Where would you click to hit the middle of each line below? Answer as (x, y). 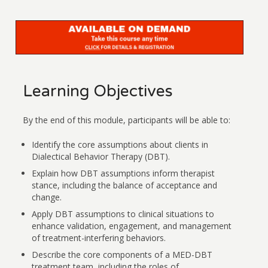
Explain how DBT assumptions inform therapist (124, 173)
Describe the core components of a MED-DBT (122, 255)
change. (47, 197)
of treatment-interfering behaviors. (99, 238)
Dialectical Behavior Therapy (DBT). (101, 157)
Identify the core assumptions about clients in (120, 145)
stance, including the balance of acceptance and (125, 185)
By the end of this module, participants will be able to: (127, 120)
